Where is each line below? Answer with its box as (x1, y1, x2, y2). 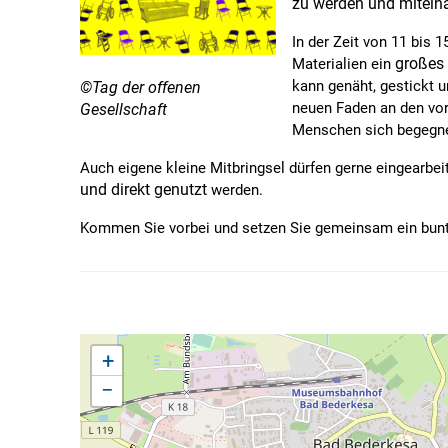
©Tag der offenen (80, 77, 201, 97)
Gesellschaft (80, 99, 167, 119)
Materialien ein (292, 55, 395, 73)
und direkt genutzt (80, 180, 207, 199)
